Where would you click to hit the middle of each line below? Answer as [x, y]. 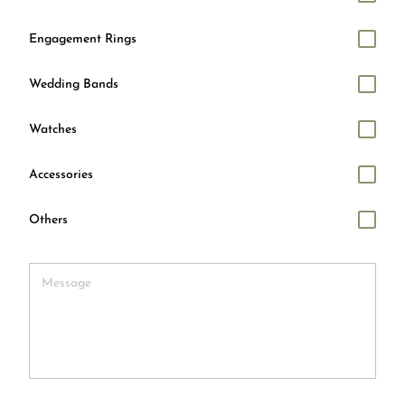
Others [48, 220]
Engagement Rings [83, 39]
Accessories [61, 175]
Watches [53, 130]
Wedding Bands [74, 85]
